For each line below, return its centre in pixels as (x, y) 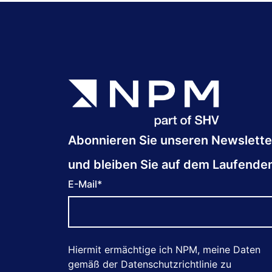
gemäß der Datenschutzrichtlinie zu (150, 264)
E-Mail (83, 184)
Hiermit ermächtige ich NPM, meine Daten (164, 249)
